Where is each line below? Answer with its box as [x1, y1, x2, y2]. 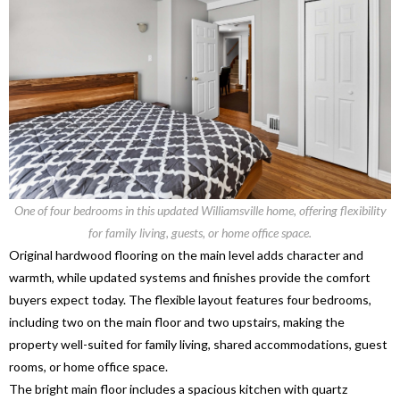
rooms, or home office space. [9, 358, 168, 374]
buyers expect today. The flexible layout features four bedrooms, [9, 291, 371, 307]
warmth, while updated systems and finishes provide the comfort [9, 269, 371, 285]
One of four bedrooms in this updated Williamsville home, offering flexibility [13, 202, 387, 218]
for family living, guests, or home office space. [88, 224, 312, 240]
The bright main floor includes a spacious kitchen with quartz [9, 380, 347, 396]
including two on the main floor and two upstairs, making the [9, 313, 345, 329]
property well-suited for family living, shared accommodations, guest [9, 336, 387, 352]
